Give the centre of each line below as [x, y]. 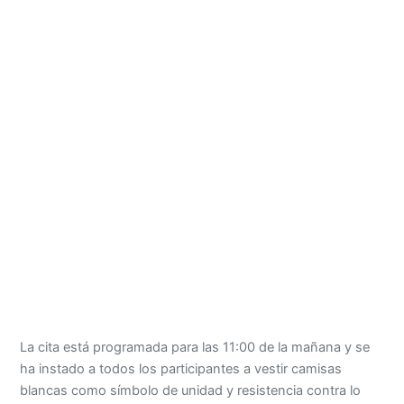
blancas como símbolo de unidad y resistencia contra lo [191, 391]
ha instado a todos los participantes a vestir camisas [181, 369]
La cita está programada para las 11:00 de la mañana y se [195, 348]
